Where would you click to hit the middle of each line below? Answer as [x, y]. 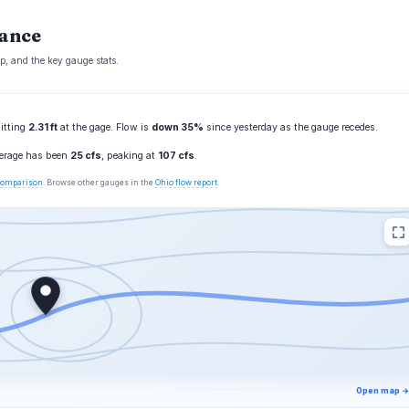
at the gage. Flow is [105, 127]
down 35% [178, 127]
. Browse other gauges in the [99, 183]
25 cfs [86, 156]
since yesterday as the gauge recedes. [291, 127]
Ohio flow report [186, 183]
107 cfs [176, 156]
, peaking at [130, 156]
